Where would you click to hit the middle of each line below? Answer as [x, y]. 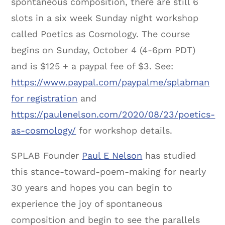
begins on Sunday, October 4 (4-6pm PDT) [103, 50]
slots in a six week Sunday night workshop [105, 18]
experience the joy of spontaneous [87, 203]
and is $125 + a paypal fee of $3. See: [92, 66]
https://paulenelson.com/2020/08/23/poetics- [113, 114]
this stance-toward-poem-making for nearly [109, 171]
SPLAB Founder [47, 155]
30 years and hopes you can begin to [92, 187]
